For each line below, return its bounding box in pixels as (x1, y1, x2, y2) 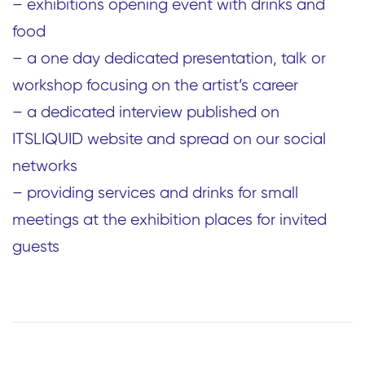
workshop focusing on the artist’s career (12, 78, 298, 94)
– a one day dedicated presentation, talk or (12, 51, 326, 67)
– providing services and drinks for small (12, 186, 298, 201)
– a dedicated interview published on (12, 105, 279, 121)
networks (12, 159, 77, 174)
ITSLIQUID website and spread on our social (12, 132, 326, 147)
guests (12, 240, 59, 255)
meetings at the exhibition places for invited (12, 213, 327, 228)
